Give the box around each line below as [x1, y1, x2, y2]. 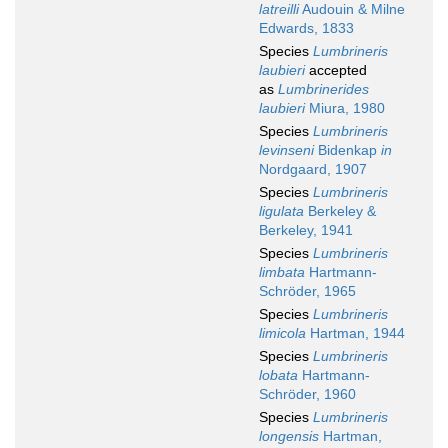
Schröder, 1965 [259, 283, 356, 300]
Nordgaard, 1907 [259, 161, 367, 178]
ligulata [259, 203, 304, 220]
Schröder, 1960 [259, 386, 356, 403]
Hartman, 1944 [306, 325, 405, 342]
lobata [259, 367, 298, 384]
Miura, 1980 [305, 100, 385, 117]
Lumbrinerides [278, 81, 369, 98]
